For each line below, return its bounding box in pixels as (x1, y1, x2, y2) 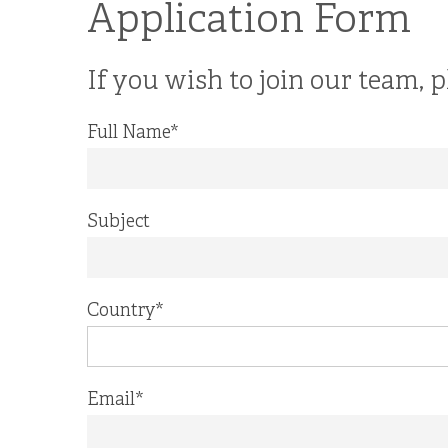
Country (87, 300, 155, 323)
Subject (87, 211, 150, 234)
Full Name (87, 122, 170, 145)
